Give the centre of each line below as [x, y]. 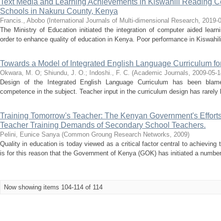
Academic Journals [161, 73]
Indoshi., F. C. [110, 73]
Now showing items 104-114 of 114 [53, 187]
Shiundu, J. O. [65, 73]
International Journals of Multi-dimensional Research [124, 20]
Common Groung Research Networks [117, 134]
